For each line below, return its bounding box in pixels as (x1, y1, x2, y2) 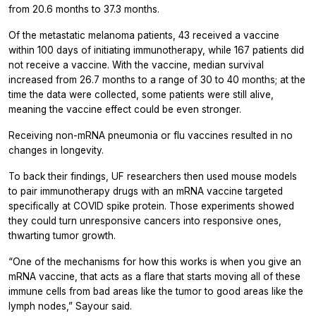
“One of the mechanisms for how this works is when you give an (8, 255, 301, 267)
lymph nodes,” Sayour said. (8, 300, 132, 312)
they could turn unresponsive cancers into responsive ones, (8, 214, 281, 226)
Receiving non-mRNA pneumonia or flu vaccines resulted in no (8, 129, 293, 141)
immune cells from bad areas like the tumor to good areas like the (8, 285, 303, 297)
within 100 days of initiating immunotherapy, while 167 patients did (8, 44, 304, 56)
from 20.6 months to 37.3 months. (8, 3, 159, 15)
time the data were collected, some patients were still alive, (8, 88, 274, 100)
